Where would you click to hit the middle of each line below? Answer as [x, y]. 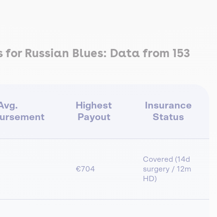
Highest [94, 105]
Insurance [168, 105]
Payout [94, 117]
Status [168, 117]
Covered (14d [166, 159]
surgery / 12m [167, 169]
